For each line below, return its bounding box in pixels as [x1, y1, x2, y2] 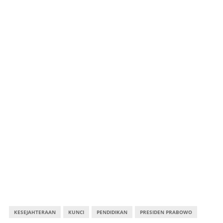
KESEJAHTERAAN [13, 209, 56, 216]
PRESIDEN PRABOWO [139, 209, 192, 216]
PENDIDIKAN [96, 209, 127, 216]
